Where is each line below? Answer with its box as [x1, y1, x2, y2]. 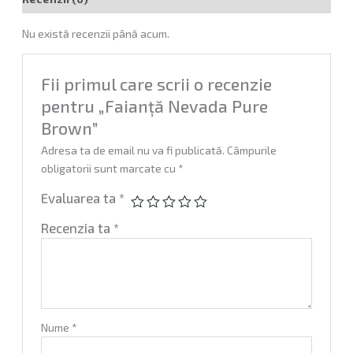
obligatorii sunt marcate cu [40, 161, 178, 175]
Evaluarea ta [40, 189, 119, 206]
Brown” [40, 117, 98, 138]
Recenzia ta [40, 219, 113, 236]
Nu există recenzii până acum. [21, 27, 169, 41]
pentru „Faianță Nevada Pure [40, 95, 268, 116]
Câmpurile [226, 143, 277, 157]
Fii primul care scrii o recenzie [40, 73, 272, 94]
